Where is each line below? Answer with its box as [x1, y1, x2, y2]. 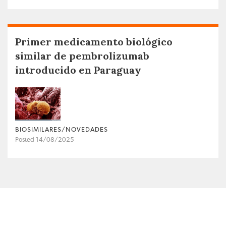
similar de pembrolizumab [15, 49, 149, 62]
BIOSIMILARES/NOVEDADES [15, 126, 108, 133]
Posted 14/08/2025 [15, 136, 74, 143]
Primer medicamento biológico [15, 35, 173, 48]
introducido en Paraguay [15, 63, 141, 76]
